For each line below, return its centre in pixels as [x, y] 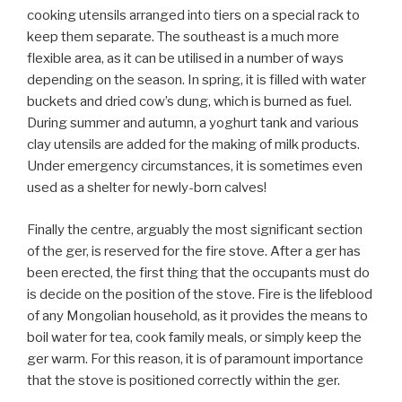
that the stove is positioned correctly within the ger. [184, 380]
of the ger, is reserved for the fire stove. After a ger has [194, 251]
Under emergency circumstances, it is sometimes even [195, 166]
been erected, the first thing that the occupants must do [198, 272]
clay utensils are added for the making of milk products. [193, 145]
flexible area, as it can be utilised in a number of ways [185, 59]
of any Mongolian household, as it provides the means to [197, 315]
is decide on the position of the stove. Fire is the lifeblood [200, 294]
